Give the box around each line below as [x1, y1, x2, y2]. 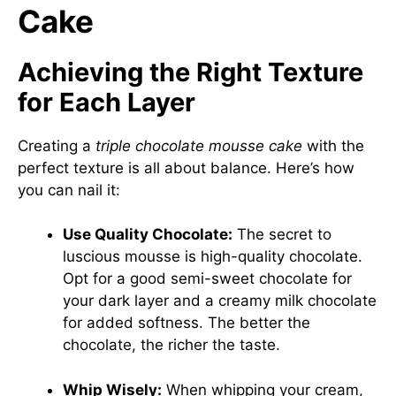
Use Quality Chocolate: [63, 225, 232, 243]
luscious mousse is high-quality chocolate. [63, 247, 362, 265]
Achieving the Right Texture [18, 56, 363, 88]
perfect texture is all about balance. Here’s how [18, 158, 354, 177]
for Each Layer [18, 86, 195, 118]
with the [302, 136, 364, 155]
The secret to [232, 225, 331, 243]
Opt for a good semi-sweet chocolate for [63, 270, 352, 287]
